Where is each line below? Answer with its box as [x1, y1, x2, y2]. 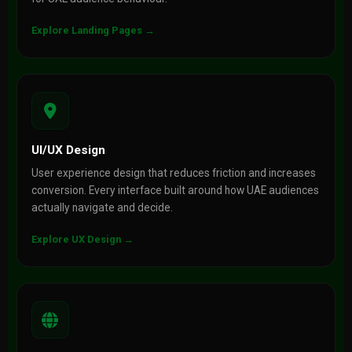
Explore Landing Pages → [31, 24, 155, 36]
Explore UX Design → [31, 233, 134, 245]
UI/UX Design [31, 143, 105, 157]
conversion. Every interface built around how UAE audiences [31, 184, 319, 196]
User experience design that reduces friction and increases [31, 167, 316, 179]
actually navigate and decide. [31, 201, 173, 214]
